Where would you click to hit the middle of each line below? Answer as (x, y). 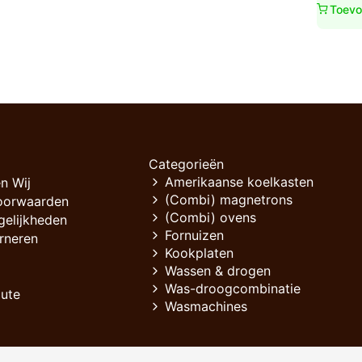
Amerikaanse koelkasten (239, 181)
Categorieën (186, 164)
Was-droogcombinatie (233, 288)
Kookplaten (199, 253)
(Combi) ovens (210, 217)
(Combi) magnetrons (229, 199)
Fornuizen (194, 235)
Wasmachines (206, 306)
